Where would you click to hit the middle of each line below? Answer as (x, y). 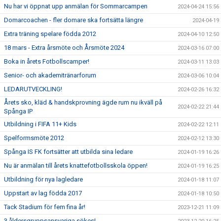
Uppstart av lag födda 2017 (43, 193)
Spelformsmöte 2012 (34, 138)
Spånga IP (18, 111)
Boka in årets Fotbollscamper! (47, 61)
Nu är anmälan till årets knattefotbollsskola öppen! (76, 166)
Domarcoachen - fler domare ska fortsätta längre (74, 20)
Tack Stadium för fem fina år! (45, 207)
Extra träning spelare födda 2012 (50, 34)
